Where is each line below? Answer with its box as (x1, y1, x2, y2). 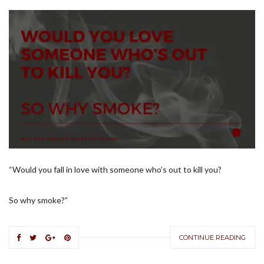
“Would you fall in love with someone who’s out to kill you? (9, 164, 222, 175)
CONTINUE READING (179, 233, 246, 242)
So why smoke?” (9, 195, 68, 206)
